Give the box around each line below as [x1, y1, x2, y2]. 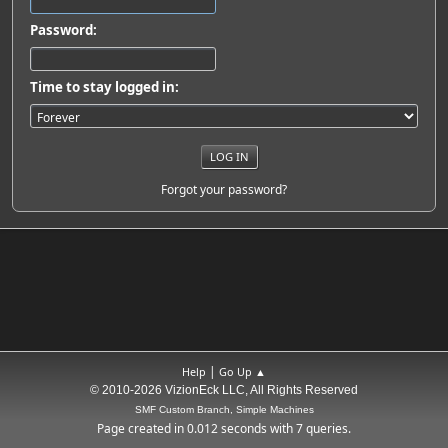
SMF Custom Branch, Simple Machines [134, 404, 314, 415]
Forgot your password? [161, 180, 287, 198]
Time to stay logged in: [30, 78, 179, 96]
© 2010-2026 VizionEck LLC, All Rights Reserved [90, 383, 358, 397]
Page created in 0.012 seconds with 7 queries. [97, 420, 351, 437]
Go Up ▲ [219, 364, 266, 379]
